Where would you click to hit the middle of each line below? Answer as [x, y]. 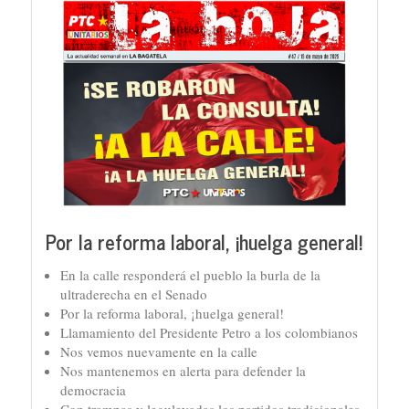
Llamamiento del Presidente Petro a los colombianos [209, 332]
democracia [93, 389]
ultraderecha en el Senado [134, 294]
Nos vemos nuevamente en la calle [159, 351]
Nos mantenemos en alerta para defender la [183, 370]
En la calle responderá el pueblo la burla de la [190, 274]
